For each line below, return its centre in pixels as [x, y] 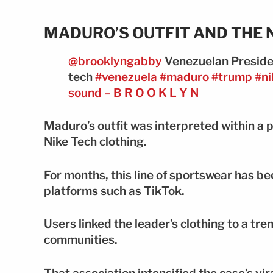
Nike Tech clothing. [95, 142]
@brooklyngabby [115, 61]
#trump [232, 77]
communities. [81, 240]
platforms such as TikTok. [114, 191]
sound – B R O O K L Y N [133, 93]
